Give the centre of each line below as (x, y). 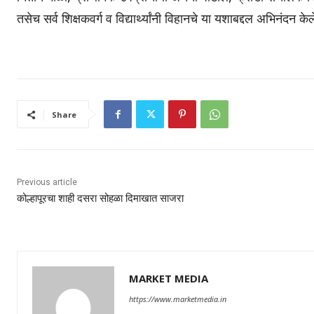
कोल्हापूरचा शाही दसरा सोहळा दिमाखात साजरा (100, 199)
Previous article (47, 183)
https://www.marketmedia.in (178, 299)
